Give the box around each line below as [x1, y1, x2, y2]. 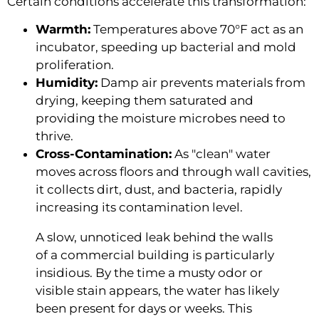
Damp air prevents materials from [98, 75, 305, 90]
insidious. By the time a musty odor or [36, 266, 263, 281]
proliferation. [36, 58, 114, 73]
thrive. [36, 129, 73, 144]
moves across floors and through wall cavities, [36, 164, 311, 179]
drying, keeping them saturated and [36, 93, 253, 108]
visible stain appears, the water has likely [36, 283, 279, 298]
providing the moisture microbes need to [36, 111, 286, 126]
